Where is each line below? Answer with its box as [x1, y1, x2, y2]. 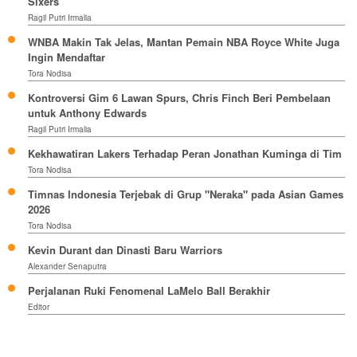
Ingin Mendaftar [28, 49, 105, 65]
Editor [28, 300, 49, 312]
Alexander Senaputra [28, 260, 107, 272]
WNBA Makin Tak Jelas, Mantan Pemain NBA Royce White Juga [28, 33, 339, 49]
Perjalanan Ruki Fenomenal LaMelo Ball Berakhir [28, 282, 270, 298]
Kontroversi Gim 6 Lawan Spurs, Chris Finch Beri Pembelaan [28, 89, 331, 105]
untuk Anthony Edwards [28, 104, 147, 120]
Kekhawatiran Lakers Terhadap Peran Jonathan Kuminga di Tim [28, 145, 342, 161]
